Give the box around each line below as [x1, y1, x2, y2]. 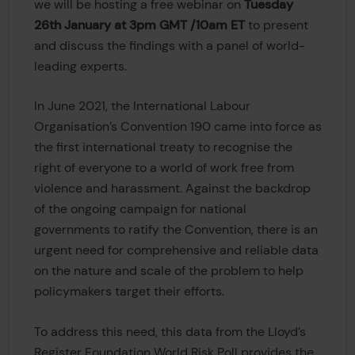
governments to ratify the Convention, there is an [33, 221, 318, 239]
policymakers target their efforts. [33, 283, 224, 300]
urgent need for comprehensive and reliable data [33, 242, 319, 259]
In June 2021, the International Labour [33, 97, 250, 115]
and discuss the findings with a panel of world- [33, 36, 305, 54]
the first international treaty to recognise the [33, 139, 292, 156]
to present [244, 16, 308, 33]
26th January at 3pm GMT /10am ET [33, 16, 245, 33]
